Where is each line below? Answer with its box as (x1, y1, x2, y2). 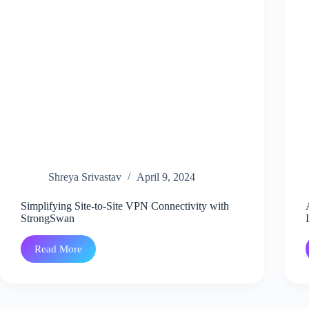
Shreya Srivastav (48, 171, 121, 183)
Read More (34, 243, 82, 255)
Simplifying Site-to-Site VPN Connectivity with (21, 200, 229, 212)
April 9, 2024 (137, 171, 195, 183)
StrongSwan (21, 212, 77, 225)
